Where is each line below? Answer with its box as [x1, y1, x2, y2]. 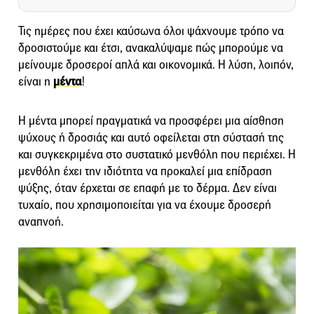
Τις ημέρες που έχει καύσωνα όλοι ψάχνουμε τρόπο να [18, 23, 284, 39]
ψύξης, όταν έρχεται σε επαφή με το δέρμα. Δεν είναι [18, 180, 277, 196]
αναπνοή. [18, 214, 64, 229]
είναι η [18, 74, 53, 89]
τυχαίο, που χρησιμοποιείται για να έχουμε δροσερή [18, 197, 271, 212]
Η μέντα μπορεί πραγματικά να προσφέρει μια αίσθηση [18, 113, 284, 128]
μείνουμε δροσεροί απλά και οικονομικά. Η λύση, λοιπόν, [18, 57, 294, 72]
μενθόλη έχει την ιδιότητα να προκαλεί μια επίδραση [18, 163, 272, 179]
